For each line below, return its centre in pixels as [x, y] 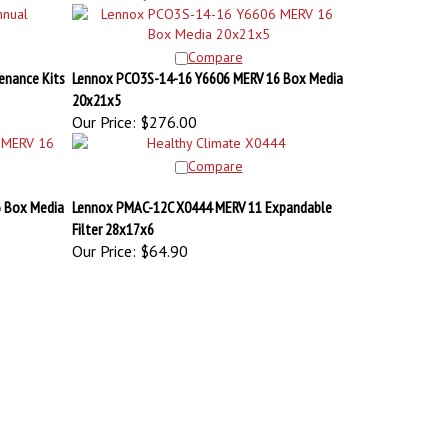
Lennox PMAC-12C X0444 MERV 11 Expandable [201, 197]
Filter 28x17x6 [112, 219]
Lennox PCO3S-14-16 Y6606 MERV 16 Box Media [207, 68]
